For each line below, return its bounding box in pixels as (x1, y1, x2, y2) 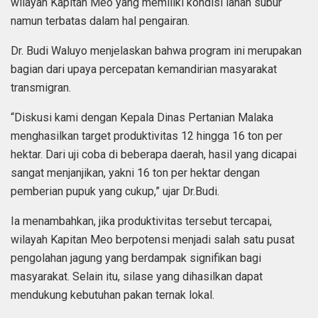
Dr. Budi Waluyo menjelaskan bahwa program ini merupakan (11, 44, 302, 58)
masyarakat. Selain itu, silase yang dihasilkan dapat (11, 270, 263, 284)
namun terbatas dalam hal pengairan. (11, 14, 190, 28)
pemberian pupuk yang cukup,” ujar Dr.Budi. (11, 185, 219, 199)
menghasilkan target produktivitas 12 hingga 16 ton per (11, 129, 283, 143)
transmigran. (11, 81, 71, 95)
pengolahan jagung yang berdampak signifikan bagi (11, 251, 261, 265)
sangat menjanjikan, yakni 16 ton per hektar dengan (11, 166, 260, 180)
